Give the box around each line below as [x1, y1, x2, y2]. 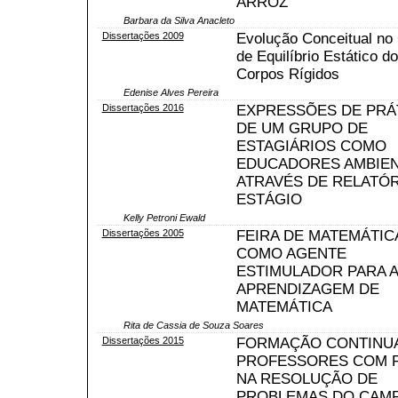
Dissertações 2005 [101, 227, 184, 238]
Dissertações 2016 [101, 101, 184, 113]
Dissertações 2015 [101, 334, 184, 346]
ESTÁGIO [235, 190, 302, 208]
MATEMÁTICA [235, 298, 332, 315]
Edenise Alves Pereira [123, 86, 219, 98]
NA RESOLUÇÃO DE [235, 370, 378, 387]
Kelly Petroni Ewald [123, 211, 205, 223]
